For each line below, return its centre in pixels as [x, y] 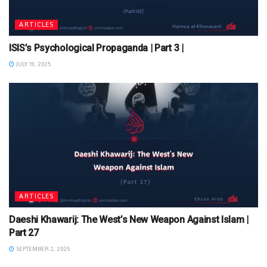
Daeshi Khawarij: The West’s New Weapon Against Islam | [129, 219]
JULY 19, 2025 [32, 64]
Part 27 [24, 232]
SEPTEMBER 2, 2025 [42, 249]
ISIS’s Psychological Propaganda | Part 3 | [96, 48]
